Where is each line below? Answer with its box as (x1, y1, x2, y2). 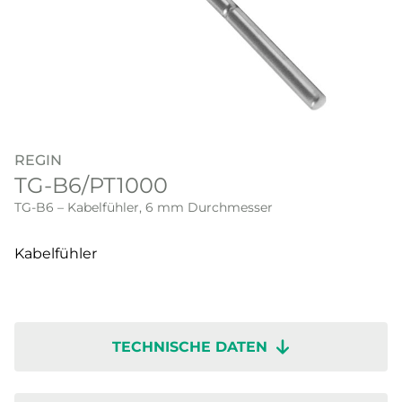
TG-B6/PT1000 (14, 172, 168, 199)
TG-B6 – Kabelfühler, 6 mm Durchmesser (14, 199, 273, 216)
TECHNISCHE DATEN (112, 338, 268, 356)
